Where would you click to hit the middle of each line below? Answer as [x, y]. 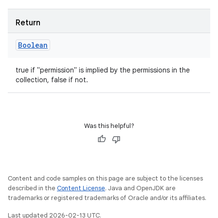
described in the [32, 188]
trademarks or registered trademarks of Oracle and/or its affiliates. [107, 198]
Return [28, 23]
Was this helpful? [109, 126]
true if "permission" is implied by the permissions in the [103, 70]
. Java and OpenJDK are [140, 188]
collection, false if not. [52, 80]
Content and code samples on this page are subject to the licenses [105, 178]
